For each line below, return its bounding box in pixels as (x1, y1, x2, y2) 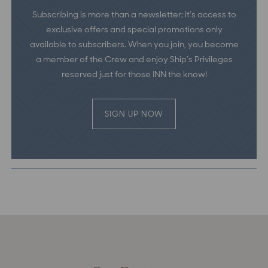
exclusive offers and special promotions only (45, 23, 223, 35)
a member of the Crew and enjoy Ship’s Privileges (35, 53, 233, 65)
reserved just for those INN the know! (61, 68, 207, 80)
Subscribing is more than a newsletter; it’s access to (32, 8, 236, 20)
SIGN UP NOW (104, 108, 164, 119)
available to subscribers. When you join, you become (29, 38, 239, 50)
